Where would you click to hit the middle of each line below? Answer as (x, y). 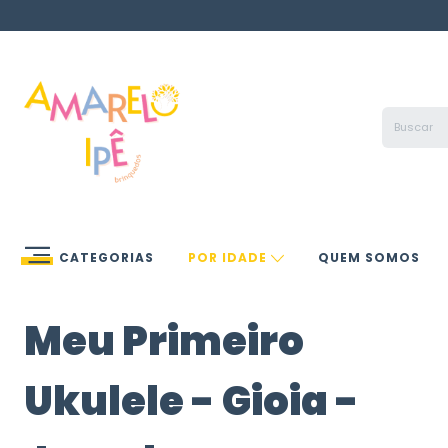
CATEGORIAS (106, 257)
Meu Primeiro (164, 341)
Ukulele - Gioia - (191, 401)
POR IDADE (229, 257)
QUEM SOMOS (369, 257)
